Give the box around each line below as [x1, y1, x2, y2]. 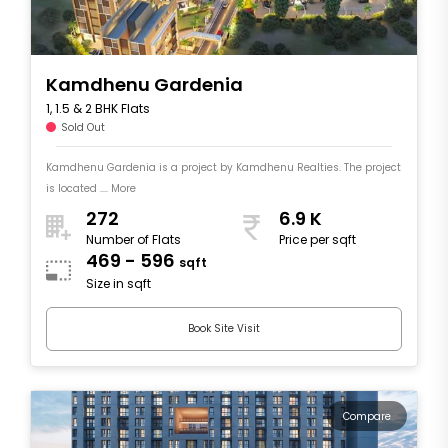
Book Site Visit [188, 321, 260, 337]
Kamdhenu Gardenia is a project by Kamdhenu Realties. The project [46, 159, 401, 175]
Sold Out [61, 119, 105, 135]
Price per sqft [279, 231, 356, 249]
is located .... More [46, 180, 136, 196]
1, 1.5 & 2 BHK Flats [46, 99, 150, 117]
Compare [343, 408, 391, 424]
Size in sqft [86, 275, 151, 293]
